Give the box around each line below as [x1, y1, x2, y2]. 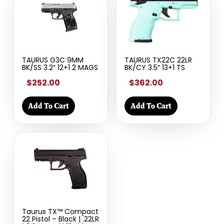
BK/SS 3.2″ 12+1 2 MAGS [21, 62, 98, 72]
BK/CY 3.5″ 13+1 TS [124, 62, 185, 72]
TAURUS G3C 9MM [21, 54, 83, 65]
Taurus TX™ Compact [21, 206, 98, 216]
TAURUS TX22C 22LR [124, 54, 192, 65]
